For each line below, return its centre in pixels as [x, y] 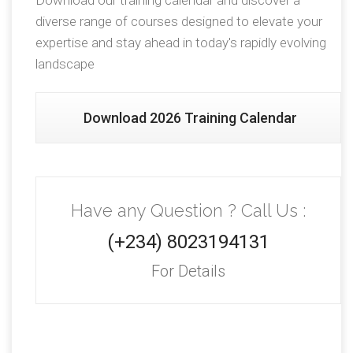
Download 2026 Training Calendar [190, 118]
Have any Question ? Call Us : [188, 211]
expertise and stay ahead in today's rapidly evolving [181, 43]
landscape [65, 64]
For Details [188, 271]
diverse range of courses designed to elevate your [179, 22]
